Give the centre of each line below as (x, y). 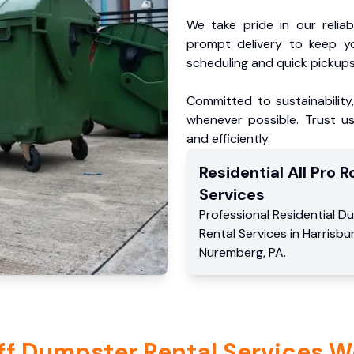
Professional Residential (269, 215)
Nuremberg (231, 252)
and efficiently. (228, 139)
